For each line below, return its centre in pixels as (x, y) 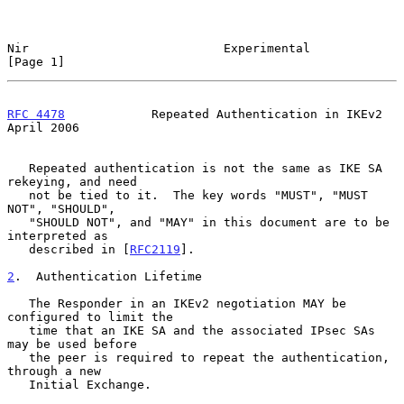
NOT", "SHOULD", (61, 208)
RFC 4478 (36, 114)
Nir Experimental (159, 48)
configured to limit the (90, 317)
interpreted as (58, 235)
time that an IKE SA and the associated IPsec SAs (18, 330)
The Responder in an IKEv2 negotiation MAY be (18, 303)
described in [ (79, 249)
